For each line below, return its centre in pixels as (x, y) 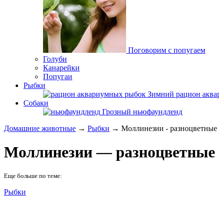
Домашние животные (40, 128)
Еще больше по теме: (33, 175)
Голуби (55, 59)
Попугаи (58, 77)
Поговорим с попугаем (167, 50)
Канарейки (61, 68)
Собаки (36, 103)
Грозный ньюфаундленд (142, 112)
